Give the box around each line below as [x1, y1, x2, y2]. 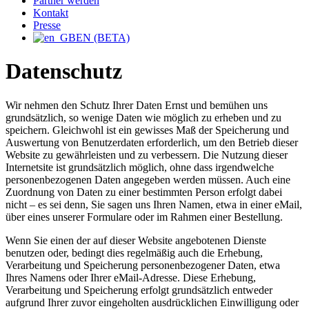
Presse [33, 19, 61, 31]
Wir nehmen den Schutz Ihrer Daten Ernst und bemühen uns [6, 99, 268, 111]
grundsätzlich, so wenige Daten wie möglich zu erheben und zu [6, 111, 281, 123]
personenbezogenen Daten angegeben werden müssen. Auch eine [6, 173, 290, 186]
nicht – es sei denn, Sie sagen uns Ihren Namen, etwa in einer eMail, [6, 198, 302, 210]
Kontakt [33, 6, 68, 19]
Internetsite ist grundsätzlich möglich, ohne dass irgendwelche [6, 161, 274, 173]
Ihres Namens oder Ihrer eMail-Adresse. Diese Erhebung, [6, 271, 256, 283]
